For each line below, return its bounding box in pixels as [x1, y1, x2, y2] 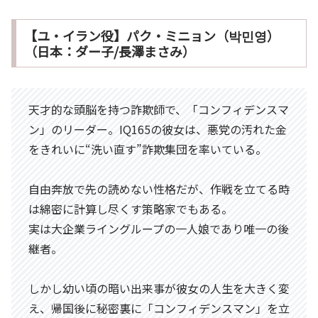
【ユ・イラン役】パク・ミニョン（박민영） [23, 26, 280, 45]
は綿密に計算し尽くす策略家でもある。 [28, 200, 233, 218]
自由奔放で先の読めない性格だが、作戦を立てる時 [28, 180, 290, 198]
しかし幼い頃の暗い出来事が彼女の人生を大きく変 [28, 280, 290, 297]
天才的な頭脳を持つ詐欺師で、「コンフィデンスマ [28, 101, 289, 119]
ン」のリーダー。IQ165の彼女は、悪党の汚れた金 [28, 121, 287, 138]
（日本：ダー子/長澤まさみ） [23, 42, 195, 61]
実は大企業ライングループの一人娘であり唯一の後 [28, 220, 289, 238]
